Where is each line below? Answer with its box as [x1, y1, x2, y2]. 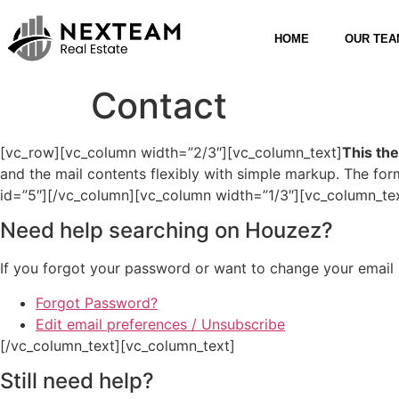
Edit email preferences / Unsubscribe [36, 314, 285, 333]
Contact [91, 84, 227, 127]
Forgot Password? [36, 293, 158, 312]
